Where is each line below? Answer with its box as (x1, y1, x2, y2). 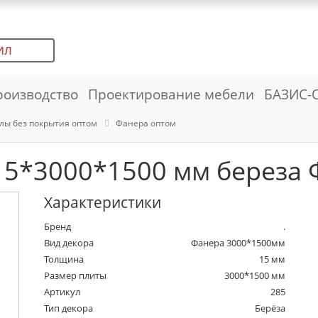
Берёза (255, 302, 286, 315)
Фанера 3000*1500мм (191, 236, 286, 250)
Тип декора (44, 302, 94, 315)
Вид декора (44, 236, 94, 250)
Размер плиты (44, 269, 107, 283)
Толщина (44, 253, 84, 266)
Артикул (44, 285, 81, 299)
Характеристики (44, 192, 162, 213)
